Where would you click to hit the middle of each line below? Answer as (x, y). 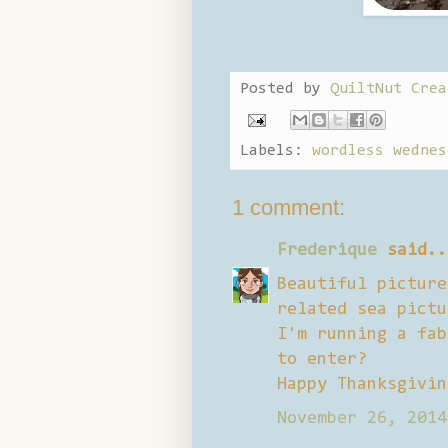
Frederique (327, 250)
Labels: (276, 150)
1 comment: (288, 207)
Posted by (285, 88)
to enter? (322, 359)
